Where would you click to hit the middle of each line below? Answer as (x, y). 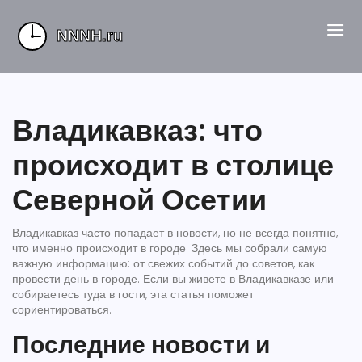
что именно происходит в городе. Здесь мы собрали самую (170, 248)
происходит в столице (173, 165)
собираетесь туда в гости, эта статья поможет (133, 294)
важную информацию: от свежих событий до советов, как (163, 263)
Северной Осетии (139, 200)
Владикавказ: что (137, 130)
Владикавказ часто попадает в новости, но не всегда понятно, (175, 233)
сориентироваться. (62, 309)
